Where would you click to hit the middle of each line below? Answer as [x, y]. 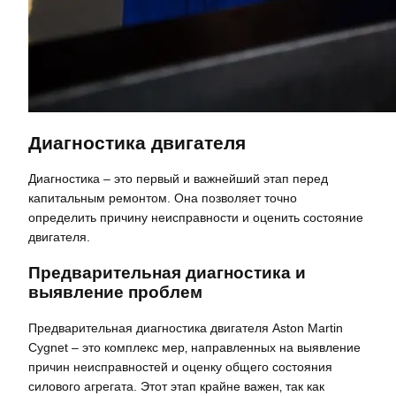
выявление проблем [115, 292]
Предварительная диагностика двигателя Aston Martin [186, 328]
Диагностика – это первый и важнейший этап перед [178, 179]
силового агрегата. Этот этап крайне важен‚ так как [176, 387]
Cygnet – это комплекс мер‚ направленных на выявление [194, 348]
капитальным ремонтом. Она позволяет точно [163, 198]
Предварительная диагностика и [167, 272]
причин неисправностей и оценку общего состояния [180, 367]
